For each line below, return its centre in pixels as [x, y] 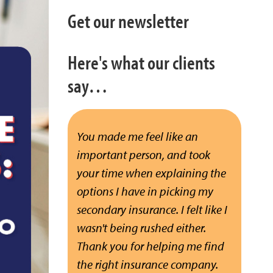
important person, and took [144, 154]
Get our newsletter [128, 21]
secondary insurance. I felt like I [152, 209]
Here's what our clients [141, 62]
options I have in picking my [145, 191]
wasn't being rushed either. [141, 228]
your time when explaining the [151, 173]
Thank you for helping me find [151, 246]
